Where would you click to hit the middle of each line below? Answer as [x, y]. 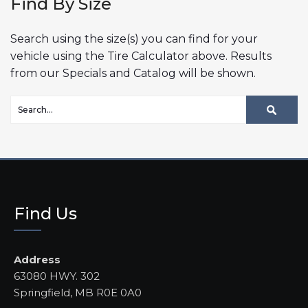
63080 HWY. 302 [57, 276]
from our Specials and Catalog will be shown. [133, 74]
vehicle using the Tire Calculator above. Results [141, 56]
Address [37, 260]
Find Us [45, 214]
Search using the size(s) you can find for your [134, 39]
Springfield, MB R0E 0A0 [78, 293]
